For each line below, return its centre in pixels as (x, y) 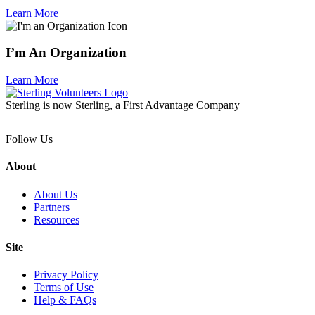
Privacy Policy (66, 275)
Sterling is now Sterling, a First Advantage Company (123, 105)
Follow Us (29, 139)
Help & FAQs (65, 300)
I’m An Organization (66, 53)
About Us (56, 194)
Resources (57, 219)
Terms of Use (64, 288)
